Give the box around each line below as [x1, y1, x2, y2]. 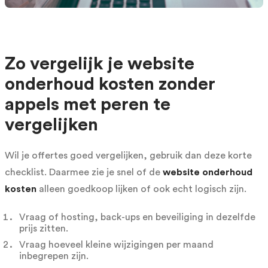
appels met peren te [5, 96, 170, 114]
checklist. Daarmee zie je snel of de [5, 167, 163, 178]
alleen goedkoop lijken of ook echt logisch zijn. [36, 184, 246, 194]
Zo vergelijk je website [5, 55, 194, 74]
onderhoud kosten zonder [5, 75, 215, 94]
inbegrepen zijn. [19, 251, 89, 261]
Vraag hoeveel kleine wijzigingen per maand [19, 240, 214, 250]
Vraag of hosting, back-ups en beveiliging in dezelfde [19, 212, 255, 223]
